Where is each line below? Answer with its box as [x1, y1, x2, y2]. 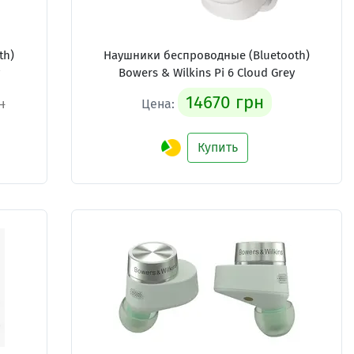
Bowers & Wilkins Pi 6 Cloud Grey [118, 66, 295, 80]
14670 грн [185, 92, 264, 113]
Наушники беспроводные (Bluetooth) [103, 48, 310, 62]
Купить [198, 140, 239, 155]
